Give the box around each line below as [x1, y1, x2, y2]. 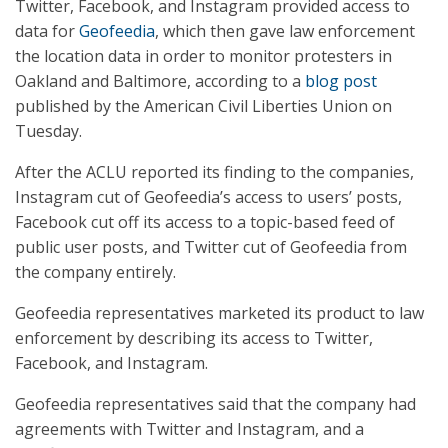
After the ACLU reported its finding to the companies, [15, 161, 414, 183]
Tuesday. [15, 120, 82, 142]
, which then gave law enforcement [155, 20, 415, 42]
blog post [305, 70, 377, 92]
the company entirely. [15, 261, 176, 283]
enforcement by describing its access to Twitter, [15, 327, 373, 349]
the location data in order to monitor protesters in [15, 45, 392, 67]
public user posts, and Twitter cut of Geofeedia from [15, 236, 407, 258]
